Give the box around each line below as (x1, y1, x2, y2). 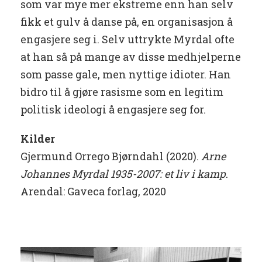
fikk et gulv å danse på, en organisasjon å (20, 15, 233, 29)
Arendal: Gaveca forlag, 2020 (20, 184, 166, 199)
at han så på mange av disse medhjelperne (20, 50, 241, 64)
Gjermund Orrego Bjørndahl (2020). (20, 149, 201, 164)
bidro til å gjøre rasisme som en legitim (20, 85, 223, 99)
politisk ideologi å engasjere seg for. (20, 102, 206, 117)
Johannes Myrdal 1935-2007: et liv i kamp (20, 167, 226, 181)
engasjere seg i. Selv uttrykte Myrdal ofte (20, 32, 235, 47)
